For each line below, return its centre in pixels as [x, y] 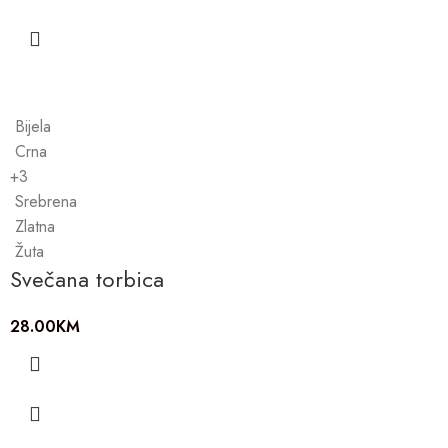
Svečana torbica [87, 278]
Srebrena [46, 201]
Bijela [33, 126]
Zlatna [35, 226]
